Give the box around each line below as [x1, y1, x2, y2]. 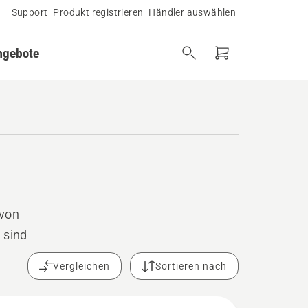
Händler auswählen [148, 7, 236, 18]
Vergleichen [53, 261, 111, 272]
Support [11, 7, 48, 18]
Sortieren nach [155, 261, 228, 272]
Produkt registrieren [53, 7, 144, 18]
